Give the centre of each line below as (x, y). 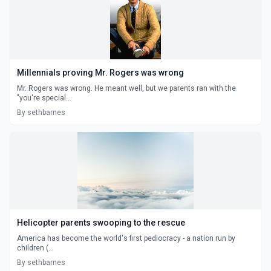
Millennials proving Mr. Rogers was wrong (100, 72)
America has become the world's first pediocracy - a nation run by (126, 238)
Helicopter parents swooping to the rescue (101, 222)
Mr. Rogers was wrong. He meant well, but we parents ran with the (126, 88)
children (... (35, 248)
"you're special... (44, 98)
